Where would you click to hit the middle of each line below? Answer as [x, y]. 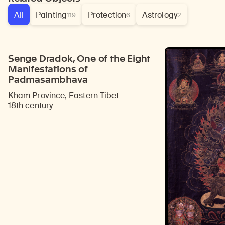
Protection [107, 15]
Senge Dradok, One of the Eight [79, 59]
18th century [30, 106]
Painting [51, 15]
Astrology [160, 15]
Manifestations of [48, 69]
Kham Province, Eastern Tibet [64, 96]
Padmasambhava [48, 80]
